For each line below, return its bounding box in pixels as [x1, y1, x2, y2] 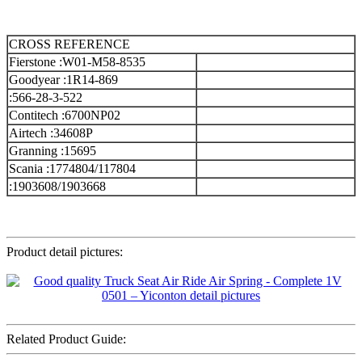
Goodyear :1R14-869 [9, 73, 118, 87]
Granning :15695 [9, 144, 96, 158]
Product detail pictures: [6, 245, 123, 259]
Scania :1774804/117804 [9, 162, 136, 176]
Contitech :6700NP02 [9, 108, 120, 123]
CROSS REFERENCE [9, 37, 130, 52]
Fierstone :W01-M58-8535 [9, 55, 145, 69]
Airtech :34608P [9, 126, 93, 141]
